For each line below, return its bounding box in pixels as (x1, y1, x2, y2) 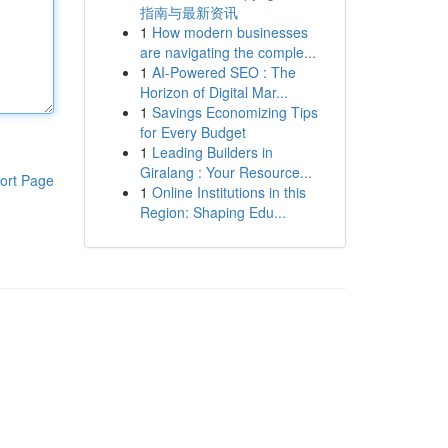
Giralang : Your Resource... (139, 162, 312, 182)
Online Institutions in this (151, 182, 306, 202)
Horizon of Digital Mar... (139, 82, 288, 102)
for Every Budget (139, 122, 246, 142)
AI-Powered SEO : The (151, 62, 296, 82)
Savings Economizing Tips (151, 102, 318, 122)
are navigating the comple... (139, 42, 316, 62)
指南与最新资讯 (139, 2, 238, 22)
